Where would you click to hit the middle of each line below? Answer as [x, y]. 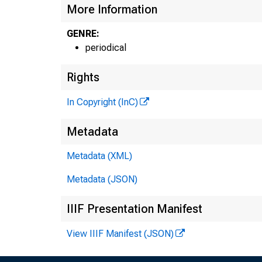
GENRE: [83, 33]
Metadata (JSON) [102, 179]
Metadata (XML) [99, 156]
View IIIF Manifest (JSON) [120, 233]
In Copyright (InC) [102, 102]
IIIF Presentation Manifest [135, 208]
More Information [112, 9]
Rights [83, 77]
